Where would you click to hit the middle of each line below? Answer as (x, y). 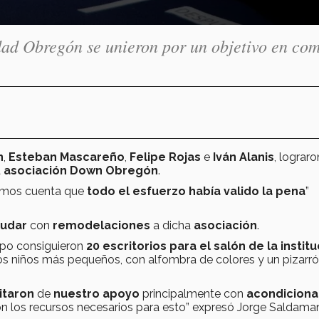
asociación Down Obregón (81, 170)
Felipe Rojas (165, 157)
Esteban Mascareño (67, 157)
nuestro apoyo (95, 293)
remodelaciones (103, 225)
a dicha (173, 225)
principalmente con (193, 293)
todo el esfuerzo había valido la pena (196, 191)
